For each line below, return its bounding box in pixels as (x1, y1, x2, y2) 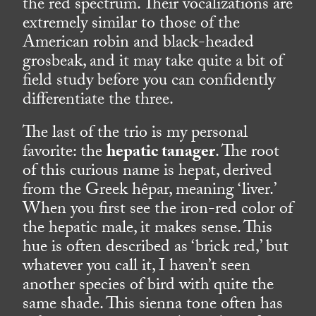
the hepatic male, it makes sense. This (23, 215, 273, 245)
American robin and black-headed (23, 30, 255, 59)
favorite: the (23, 139, 107, 169)
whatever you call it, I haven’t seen (23, 253, 251, 283)
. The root (215, 139, 280, 169)
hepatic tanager (107, 139, 216, 169)
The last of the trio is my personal (23, 120, 248, 150)
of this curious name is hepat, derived (23, 158, 273, 188)
